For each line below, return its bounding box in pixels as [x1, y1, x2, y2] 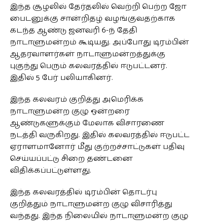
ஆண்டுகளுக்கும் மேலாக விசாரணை [9, 116, 164, 130]
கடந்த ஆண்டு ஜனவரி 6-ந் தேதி [9, 24, 137, 37]
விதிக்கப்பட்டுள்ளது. [9, 164, 91, 177]
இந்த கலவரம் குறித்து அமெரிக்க [9, 93, 144, 106]
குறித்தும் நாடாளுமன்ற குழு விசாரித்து [9, 197, 172, 211]
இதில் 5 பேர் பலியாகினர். [9, 71, 113, 84]
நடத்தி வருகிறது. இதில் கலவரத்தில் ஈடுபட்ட [9, 128, 189, 142]
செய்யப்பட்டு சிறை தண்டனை [9, 152, 133, 165]
